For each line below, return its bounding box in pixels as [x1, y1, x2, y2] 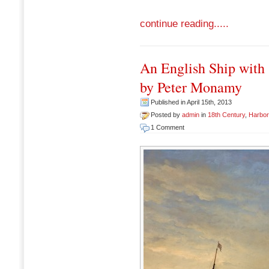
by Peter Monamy [140, 77, 242, 97]
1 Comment [151, 123, 184, 131]
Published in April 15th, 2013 [151, 98, 232, 106]
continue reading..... [140, 17, 229, 29]
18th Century [208, 110, 245, 118]
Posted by [151, 110, 182, 118]
